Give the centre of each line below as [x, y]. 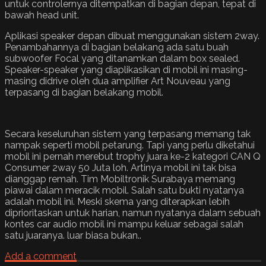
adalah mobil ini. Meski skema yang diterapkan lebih [117, 202]
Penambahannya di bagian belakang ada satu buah [117, 47]
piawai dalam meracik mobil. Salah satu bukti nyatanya [124, 191]
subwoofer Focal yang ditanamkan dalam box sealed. [122, 59]
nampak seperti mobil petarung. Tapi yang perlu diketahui [130, 145]
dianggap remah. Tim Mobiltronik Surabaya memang [120, 179]
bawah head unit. [42, 15]
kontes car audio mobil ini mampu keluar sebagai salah [124, 224]
